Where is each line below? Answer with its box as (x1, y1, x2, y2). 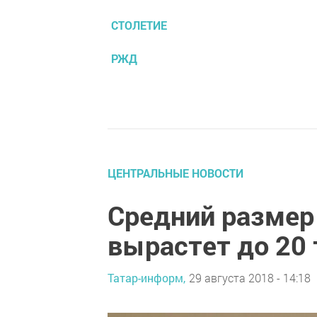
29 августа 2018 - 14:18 (189, 270, 311, 286)
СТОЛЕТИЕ (111, 17, 167, 33)
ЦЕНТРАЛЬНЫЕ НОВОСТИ (108, 165, 243, 180)
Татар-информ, (108, 270, 185, 286)
